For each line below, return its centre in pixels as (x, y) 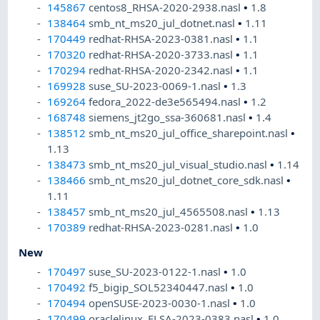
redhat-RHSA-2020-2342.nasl (162, 70)
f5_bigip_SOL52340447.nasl (160, 287)
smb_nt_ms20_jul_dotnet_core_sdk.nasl (188, 180)
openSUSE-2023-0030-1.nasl (161, 302)
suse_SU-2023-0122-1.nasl (156, 271)
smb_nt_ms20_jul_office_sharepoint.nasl (190, 133)
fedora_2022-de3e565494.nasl (166, 102)
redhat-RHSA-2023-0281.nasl (162, 227)
